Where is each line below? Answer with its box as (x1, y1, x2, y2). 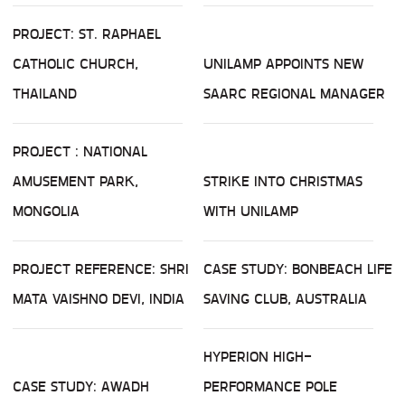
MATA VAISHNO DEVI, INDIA (13, 287, 184, 311)
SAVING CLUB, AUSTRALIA (203, 287, 367, 311)
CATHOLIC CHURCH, (13, 52, 138, 76)
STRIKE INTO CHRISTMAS (203, 170, 363, 193)
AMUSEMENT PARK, (13, 170, 138, 193)
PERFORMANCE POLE (203, 375, 337, 399)
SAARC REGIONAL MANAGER (203, 82, 385, 106)
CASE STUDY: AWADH (13, 375, 149, 399)
